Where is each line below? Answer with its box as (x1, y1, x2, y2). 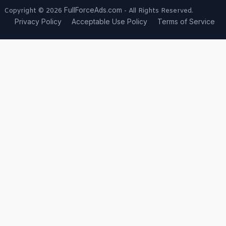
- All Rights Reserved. (122, 7, 193, 16)
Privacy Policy (14, 18, 62, 26)
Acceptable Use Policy (71, 18, 147, 26)
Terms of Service (157, 18, 215, 26)
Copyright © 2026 (4, 7, 64, 16)
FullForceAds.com (64, 6, 122, 15)
